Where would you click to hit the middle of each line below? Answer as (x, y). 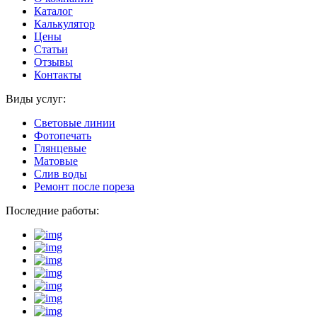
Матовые (56, 161)
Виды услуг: (36, 98)
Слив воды (60, 173)
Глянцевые (60, 148)
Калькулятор (64, 23)
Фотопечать (63, 135)
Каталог (53, 11)
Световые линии (75, 122)
